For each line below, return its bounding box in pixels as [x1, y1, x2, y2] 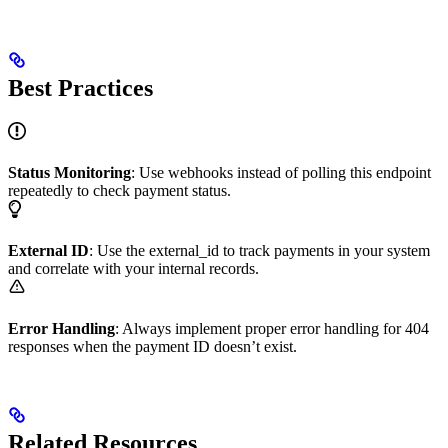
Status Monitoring [8, 164, 131, 182]
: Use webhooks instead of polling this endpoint [131, 164, 431, 182]
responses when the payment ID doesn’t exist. [8, 338, 297, 356]
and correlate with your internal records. [8, 260, 259, 278]
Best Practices [8, 75, 153, 102]
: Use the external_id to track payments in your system [89, 242, 430, 260]
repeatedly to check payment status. [8, 182, 231, 200]
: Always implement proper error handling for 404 [115, 320, 429, 338]
